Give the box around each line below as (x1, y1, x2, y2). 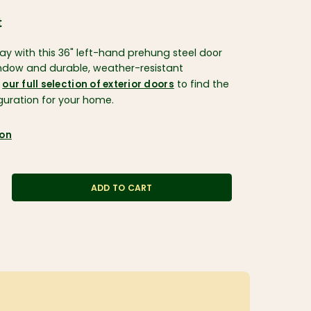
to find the (174, 80, 229, 91)
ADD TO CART (91, 184, 153, 193)
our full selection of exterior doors (2, 81, 174, 90)
